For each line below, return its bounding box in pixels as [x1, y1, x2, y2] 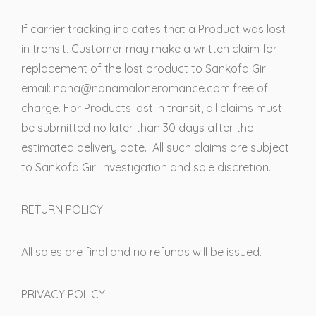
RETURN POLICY [21, 202, 103, 217]
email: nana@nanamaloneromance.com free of [21, 81, 268, 95]
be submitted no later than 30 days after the [21, 121, 253, 135]
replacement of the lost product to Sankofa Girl [21, 61, 268, 75]
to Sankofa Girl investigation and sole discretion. [21, 160, 271, 174]
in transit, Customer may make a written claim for [21, 42, 277, 56]
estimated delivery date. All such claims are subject [21, 140, 289, 154]
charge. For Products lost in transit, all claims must [21, 101, 282, 115]
